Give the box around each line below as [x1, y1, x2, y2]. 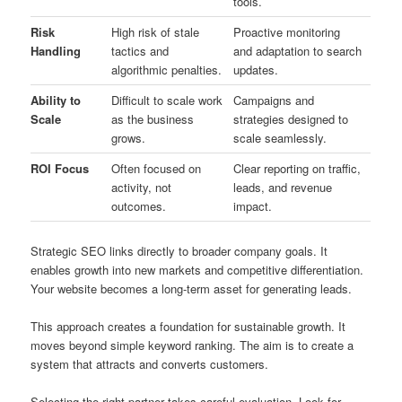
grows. [111, 129, 146, 147]
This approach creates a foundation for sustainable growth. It [31, 317, 346, 335]
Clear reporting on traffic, [233, 160, 362, 178]
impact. [233, 197, 273, 215]
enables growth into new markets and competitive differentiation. [31, 260, 364, 278]
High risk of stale [111, 23, 200, 41]
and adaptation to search [233, 42, 363, 60]
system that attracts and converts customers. [31, 354, 269, 372]
